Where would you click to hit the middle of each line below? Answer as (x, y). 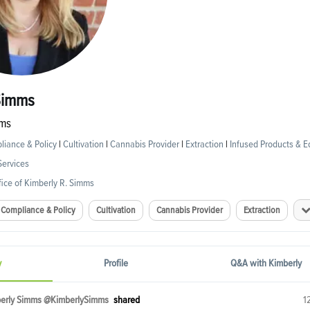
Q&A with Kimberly (266, 264)
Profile (116, 264)
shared (126, 300)
